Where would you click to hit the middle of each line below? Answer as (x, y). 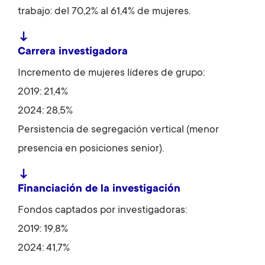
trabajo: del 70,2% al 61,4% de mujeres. (104, 12)
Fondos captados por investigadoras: (102, 210)
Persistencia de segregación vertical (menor (118, 130)
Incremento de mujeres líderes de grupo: (111, 73)
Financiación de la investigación (99, 189)
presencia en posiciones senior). (91, 149)
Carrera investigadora (73, 52)
